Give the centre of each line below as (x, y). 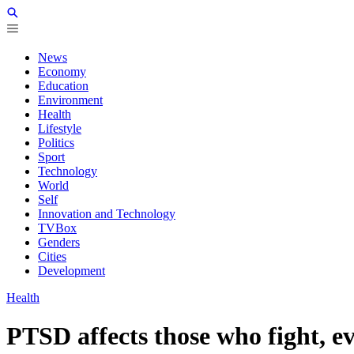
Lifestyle (60, 128)
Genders (59, 242)
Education (63, 86)
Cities (52, 256)
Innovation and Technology (107, 214)
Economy (62, 72)
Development (72, 271)
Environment (70, 100)
